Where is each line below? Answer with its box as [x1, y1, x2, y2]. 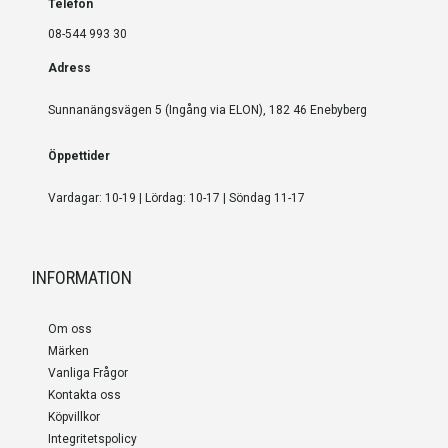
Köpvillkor [48, 409, 100, 424]
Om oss [48, 321, 92, 336]
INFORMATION [32, 266, 132, 288]
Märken [48, 343, 89, 358]
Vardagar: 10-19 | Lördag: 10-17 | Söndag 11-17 [48, 191, 305, 206]
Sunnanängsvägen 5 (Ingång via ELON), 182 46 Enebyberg [48, 103, 367, 118]
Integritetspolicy [48, 431, 137, 446]
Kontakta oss [48, 387, 121, 402]
